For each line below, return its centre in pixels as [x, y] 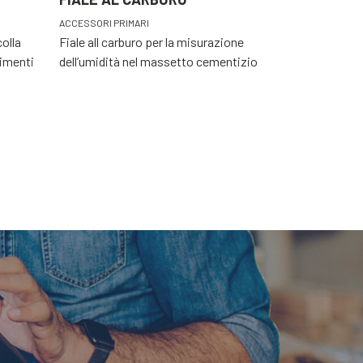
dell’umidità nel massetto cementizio [158, 62]
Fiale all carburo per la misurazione [152, 42]
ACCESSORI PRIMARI [104, 23]
